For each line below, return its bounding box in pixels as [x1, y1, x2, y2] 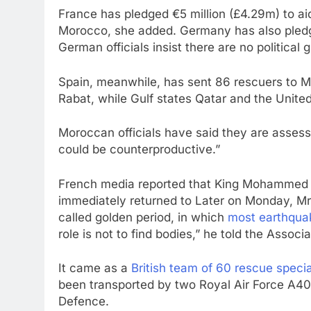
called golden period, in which [58, 210, 228, 224]
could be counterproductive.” [58, 142, 220, 156]
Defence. [58, 294, 109, 308]
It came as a [58, 261, 131, 275]
